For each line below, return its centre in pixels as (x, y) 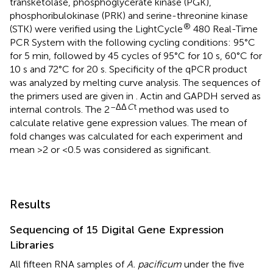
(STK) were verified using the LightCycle (96, 29)
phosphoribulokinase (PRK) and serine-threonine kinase (129, 15)
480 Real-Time (224, 29)
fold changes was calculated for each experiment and (126, 136)
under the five (213, 264)
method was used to (183, 109)
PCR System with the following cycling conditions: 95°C (133, 42)
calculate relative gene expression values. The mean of (128, 122)
